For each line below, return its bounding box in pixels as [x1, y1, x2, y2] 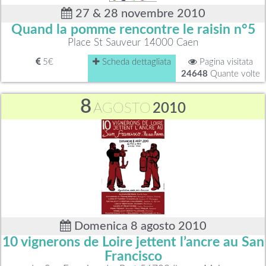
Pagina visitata [197, 57, 253, 66]
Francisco [104, 249, 162, 263]
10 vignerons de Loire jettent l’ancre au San [2, 235, 264, 249]
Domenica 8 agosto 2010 [71, 220, 207, 232]
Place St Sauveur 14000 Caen [68, 37, 198, 47]
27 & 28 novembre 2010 [72, 7, 205, 20]
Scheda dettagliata [100, 57, 171, 66]
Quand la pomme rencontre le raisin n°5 [11, 23, 255, 36]
